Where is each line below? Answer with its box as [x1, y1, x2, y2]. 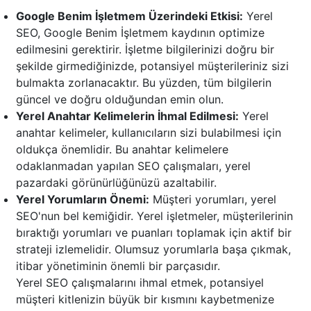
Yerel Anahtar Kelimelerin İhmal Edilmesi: [16, 109, 239, 124]
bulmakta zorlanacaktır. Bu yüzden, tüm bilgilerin [16, 76, 271, 90]
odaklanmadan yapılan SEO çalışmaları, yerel [16, 159, 251, 174]
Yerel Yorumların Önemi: [16, 192, 149, 207]
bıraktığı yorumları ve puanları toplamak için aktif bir [16, 226, 292, 240]
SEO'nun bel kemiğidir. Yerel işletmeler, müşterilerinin [16, 209, 293, 224]
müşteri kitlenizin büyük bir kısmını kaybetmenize [16, 292, 274, 307]
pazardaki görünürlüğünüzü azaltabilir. [16, 176, 217, 190]
